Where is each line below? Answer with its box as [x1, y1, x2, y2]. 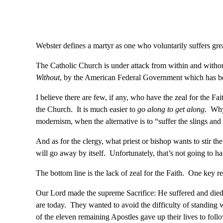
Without [36, 73, 60, 82]
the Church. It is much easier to [36, 105, 137, 114]
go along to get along [137, 105, 205, 114]
